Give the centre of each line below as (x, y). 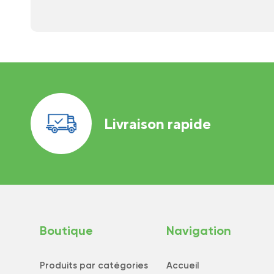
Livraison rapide (157, 123)
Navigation (199, 231)
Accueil (183, 265)
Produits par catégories (94, 265)
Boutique (66, 231)
